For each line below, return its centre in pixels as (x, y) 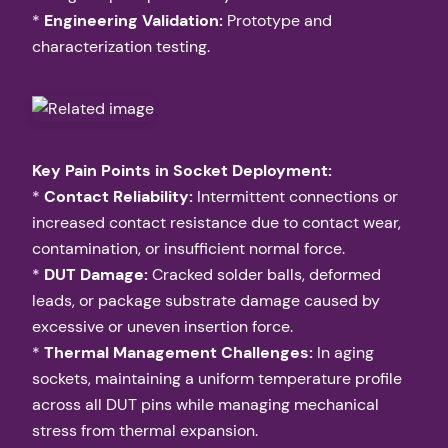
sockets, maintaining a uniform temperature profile (217, 379)
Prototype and (277, 20)
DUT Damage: (96, 275)
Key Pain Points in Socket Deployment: (182, 171)
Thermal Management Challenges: (178, 353)
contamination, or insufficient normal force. (188, 249)
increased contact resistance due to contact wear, (216, 223)
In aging (343, 353)
